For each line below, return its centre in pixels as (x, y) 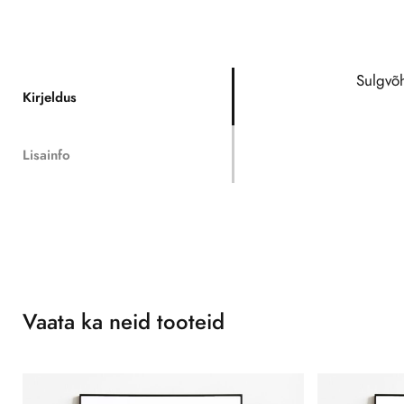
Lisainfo (46, 155)
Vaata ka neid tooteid (123, 321)
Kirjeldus (49, 97)
